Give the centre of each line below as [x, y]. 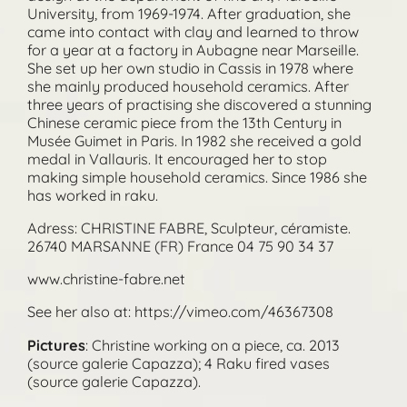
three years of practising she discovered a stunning [199, 104]
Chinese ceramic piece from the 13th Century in [184, 122]
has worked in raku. [92, 195]
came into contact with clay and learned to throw [193, 31]
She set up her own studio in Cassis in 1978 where [190, 68]
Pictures [56, 345]
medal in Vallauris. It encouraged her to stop [177, 159]
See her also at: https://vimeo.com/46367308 [180, 312]
